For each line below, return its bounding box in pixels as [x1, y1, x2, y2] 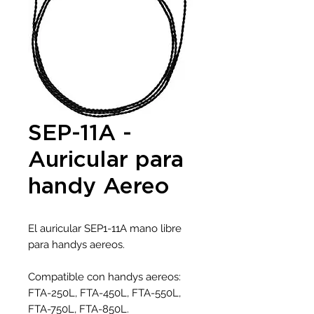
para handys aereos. [28, 238, 125, 251]
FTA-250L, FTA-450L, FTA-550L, [28, 287, 181, 299]
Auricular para [28, 146, 184, 171]
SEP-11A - [28, 119, 132, 144]
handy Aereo [28, 172, 170, 198]
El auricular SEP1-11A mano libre [28, 222, 182, 235]
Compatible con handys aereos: [28, 271, 181, 283]
